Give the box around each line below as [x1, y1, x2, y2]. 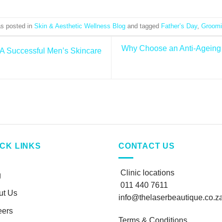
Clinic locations [120, 168, 174, 177]
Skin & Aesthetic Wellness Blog [34, 22, 125, 30]
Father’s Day [161, 22, 197, 30]
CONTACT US [118, 141, 175, 150]
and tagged [125, 22, 161, 30]
